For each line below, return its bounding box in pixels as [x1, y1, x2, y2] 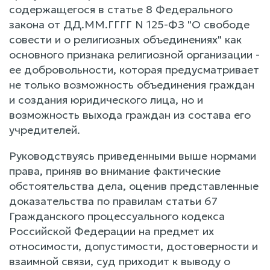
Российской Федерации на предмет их [9, 224, 214, 238]
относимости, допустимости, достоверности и [9, 239, 258, 253]
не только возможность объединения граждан [9, 77, 254, 92]
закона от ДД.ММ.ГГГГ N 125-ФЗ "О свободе [9, 17, 250, 31]
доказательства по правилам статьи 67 [9, 193, 218, 208]
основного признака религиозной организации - [9, 47, 260, 61]
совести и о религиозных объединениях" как [9, 32, 242, 46]
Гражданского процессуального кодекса [9, 209, 225, 223]
